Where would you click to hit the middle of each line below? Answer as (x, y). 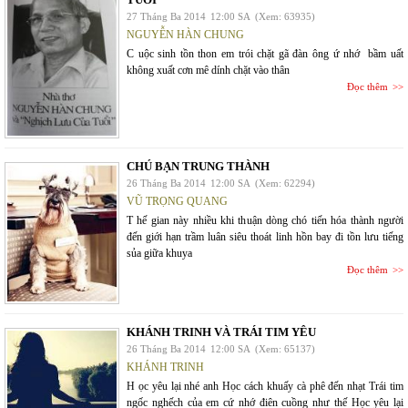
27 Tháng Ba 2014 (166, 16)
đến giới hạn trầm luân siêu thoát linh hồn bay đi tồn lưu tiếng (265, 237)
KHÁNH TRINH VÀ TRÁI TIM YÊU (221, 332)
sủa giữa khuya (159, 253)
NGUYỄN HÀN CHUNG (185, 35)
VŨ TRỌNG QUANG (177, 201)
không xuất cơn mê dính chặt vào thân (208, 70)
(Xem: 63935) (285, 16)
